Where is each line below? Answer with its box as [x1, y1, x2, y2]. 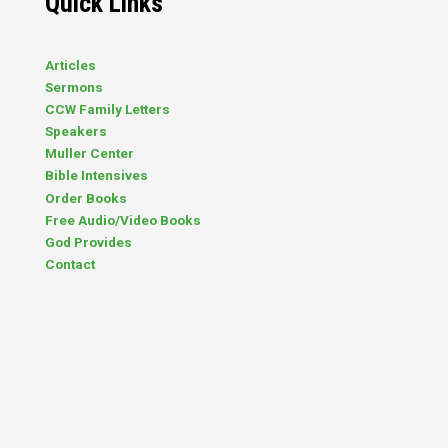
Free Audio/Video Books [45, 211, 201, 228]
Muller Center [45, 145, 134, 162]
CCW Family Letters [45, 101, 170, 118]
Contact [45, 255, 95, 272]
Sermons [45, 79, 103, 96]
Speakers [45, 123, 107, 140]
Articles [45, 57, 96, 73]
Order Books [45, 189, 127, 206]
